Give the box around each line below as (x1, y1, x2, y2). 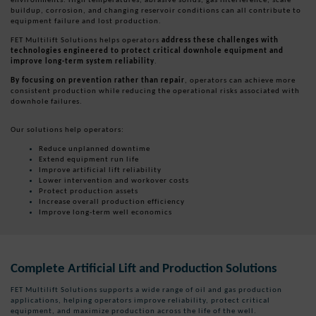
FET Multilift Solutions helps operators (11, 35, 162, 44)
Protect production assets (39, 186, 138, 195)
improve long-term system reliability (11, 56, 154, 66)
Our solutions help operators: (11, 124, 124, 134)
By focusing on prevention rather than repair (11, 75, 185, 85)
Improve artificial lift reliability (39, 164, 162, 174)
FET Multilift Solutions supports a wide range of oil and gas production (11, 284, 282, 294)
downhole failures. (11, 96, 83, 106)
